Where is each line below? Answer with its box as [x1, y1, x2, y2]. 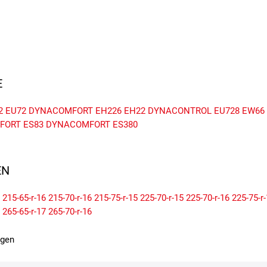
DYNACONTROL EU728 [148, 105, 240, 117]
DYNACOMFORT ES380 [46, 119, 138, 131]
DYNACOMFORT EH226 [29, 105, 122, 117]
